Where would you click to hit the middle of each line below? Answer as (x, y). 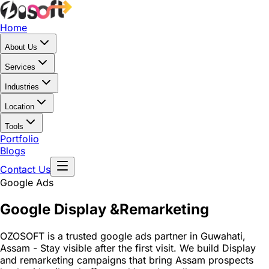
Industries (22, 87)
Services (20, 67)
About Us (21, 47)
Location (20, 107)
